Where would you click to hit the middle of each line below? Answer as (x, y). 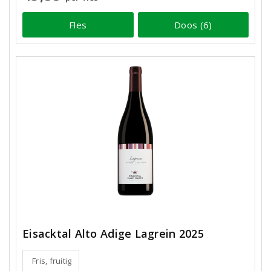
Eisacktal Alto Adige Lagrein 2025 (113, 233)
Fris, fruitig (52, 261)
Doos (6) (193, 24)
